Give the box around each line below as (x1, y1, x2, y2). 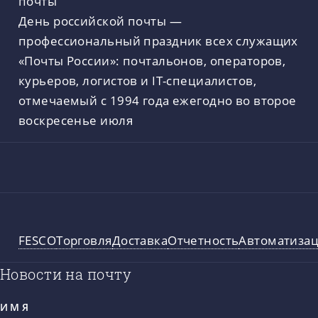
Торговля (56, 231, 112, 248)
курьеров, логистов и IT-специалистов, (18, 72, 257, 89)
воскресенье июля (18, 111, 133, 128)
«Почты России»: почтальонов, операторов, (18, 52, 286, 69)
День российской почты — (18, 12, 182, 29)
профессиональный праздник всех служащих (18, 32, 298, 49)
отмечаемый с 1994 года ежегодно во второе (18, 92, 297, 109)
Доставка (111, 231, 168, 248)
